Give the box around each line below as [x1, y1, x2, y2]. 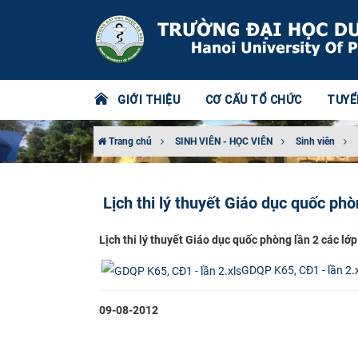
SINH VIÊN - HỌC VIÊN [175, 136, 272, 147]
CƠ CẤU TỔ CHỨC [205, 93, 302, 107]
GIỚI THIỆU [117, 93, 180, 107]
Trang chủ [106, 136, 152, 147]
